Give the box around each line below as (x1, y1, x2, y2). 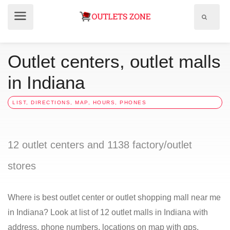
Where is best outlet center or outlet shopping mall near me (8, 193, 221, 202)
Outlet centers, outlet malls (8, 51, 221, 71)
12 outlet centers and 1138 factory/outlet (8, 139, 192, 150)
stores (8, 160, 36, 171)
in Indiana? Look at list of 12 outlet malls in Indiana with (8, 208, 208, 217)
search (206, 23, 224, 29)
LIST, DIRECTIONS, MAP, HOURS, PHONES (12, 100, 146, 105)
